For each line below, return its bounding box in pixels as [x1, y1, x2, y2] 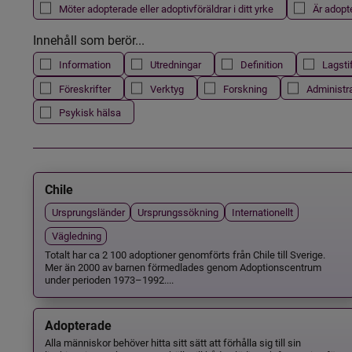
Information [58, 57, 111, 71]
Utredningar [149, 57, 201, 71]
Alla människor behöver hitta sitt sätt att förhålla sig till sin [44, 335, 301, 349]
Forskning [222, 81, 267, 95]
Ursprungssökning [137, 204, 219, 218]
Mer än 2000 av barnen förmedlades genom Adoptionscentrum [44, 259, 321, 273]
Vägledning [51, 229, 101, 243]
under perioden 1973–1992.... [44, 272, 174, 286]
